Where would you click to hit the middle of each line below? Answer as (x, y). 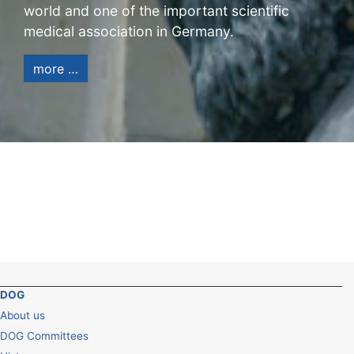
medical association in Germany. (129, 32)
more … (56, 68)
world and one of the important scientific (156, 11)
